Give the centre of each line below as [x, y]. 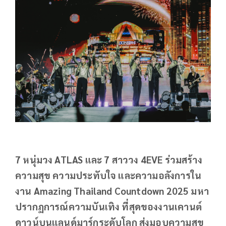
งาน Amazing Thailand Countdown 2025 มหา [112, 191]
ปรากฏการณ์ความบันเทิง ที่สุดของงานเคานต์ [108, 207]
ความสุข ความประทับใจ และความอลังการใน [108, 175]
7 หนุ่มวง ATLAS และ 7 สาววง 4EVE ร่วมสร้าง [109, 160]
